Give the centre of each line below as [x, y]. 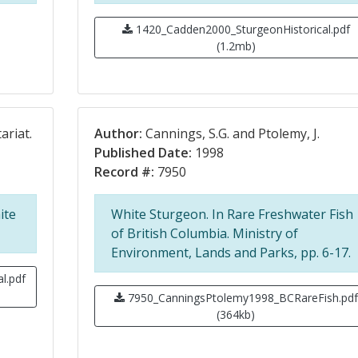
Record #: [124, 172]
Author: [118, 133]
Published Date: [143, 153]
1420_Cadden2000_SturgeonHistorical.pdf [241, 29]
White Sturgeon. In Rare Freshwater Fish [232, 214]
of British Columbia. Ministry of [204, 233]
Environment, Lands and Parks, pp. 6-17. [231, 253]
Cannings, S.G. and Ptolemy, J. [231, 133]
